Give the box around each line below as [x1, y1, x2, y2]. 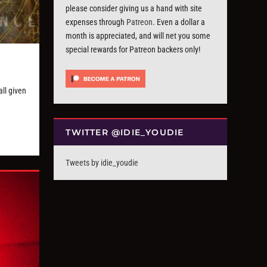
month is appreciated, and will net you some [66, 31, 211, 41]
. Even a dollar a [153, 17, 206, 27]
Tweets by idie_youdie [66, 158, 139, 168]
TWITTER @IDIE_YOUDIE [66, 127, 184, 138]
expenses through [66, 17, 127, 27]
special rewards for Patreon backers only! [66, 45, 201, 54]
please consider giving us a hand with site [66, 4, 203, 13]
